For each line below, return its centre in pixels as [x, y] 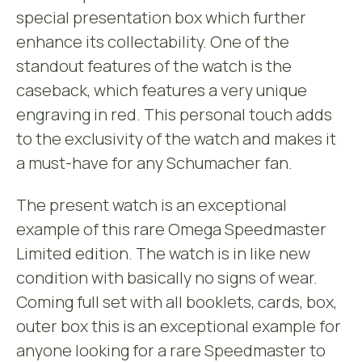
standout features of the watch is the [154, 66]
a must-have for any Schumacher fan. [154, 163]
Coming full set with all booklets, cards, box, [177, 302]
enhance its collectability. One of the [153, 42]
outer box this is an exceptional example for [179, 326]
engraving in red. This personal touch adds [174, 114]
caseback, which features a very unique [162, 90]
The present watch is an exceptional [152, 205]
